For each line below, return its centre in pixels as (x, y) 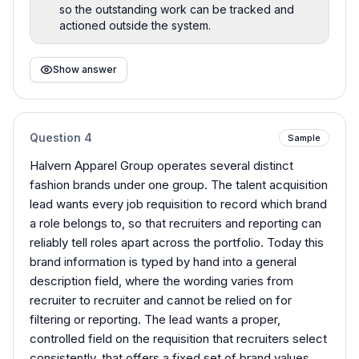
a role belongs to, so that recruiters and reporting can (175, 223)
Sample (304, 137)
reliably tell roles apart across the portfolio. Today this (177, 242)
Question (57, 137)
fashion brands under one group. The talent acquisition (179, 184)
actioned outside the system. (135, 25)
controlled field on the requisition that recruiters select (178, 338)
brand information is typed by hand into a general (163, 261)
